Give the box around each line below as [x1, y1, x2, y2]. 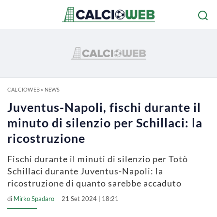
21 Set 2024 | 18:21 [62, 195, 119, 202]
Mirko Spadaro [14, 195, 54, 202]
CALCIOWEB [7, 86, 40, 93]
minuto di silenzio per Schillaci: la [7, 115, 202, 130]
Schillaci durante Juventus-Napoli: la [7, 166, 163, 176]
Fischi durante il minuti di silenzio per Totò [7, 154, 188, 164]
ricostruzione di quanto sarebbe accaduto [7, 178, 182, 188]
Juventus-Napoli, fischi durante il [7, 100, 201, 114]
